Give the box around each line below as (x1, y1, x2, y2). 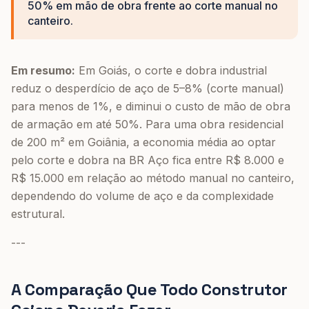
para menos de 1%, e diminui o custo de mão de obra (11, 99, 290, 113)
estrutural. (11, 207, 65, 221)
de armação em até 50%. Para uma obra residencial (11, 117, 283, 131)
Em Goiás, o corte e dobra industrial (75, 63, 267, 77)
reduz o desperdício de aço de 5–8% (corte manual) (11, 81, 284, 95)
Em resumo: (11, 63, 75, 77)
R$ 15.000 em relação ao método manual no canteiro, (11, 171, 295, 185)
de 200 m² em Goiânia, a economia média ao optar (11, 135, 276, 149)
